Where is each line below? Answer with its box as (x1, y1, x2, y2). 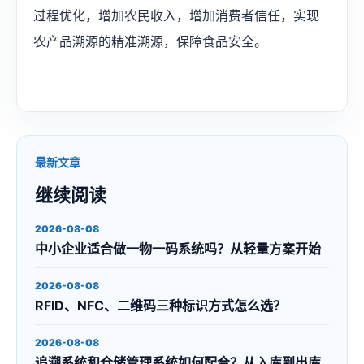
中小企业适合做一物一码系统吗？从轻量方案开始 (35, 240, 321, 258)
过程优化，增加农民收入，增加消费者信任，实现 (33, 7, 319, 24)
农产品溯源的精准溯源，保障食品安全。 (33, 33, 267, 50)
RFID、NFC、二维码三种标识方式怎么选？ (35, 297, 286, 314)
